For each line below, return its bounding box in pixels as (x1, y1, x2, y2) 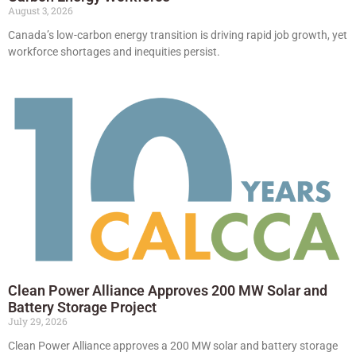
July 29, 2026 (8, 314, 68, 327)
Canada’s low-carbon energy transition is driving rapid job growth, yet (8, 28, 347, 41)
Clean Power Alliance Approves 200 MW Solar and (8, 281, 327, 299)
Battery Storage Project (8, 298, 157, 315)
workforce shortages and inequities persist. (8, 44, 220, 58)
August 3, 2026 (8, 3, 73, 17)
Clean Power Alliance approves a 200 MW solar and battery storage (8, 339, 338, 352)
